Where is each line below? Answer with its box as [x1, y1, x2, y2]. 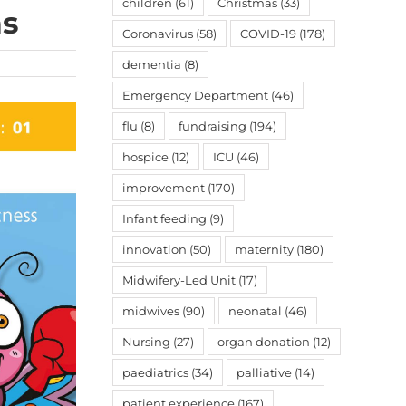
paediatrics [122, 365, 188, 380]
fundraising [179, 119, 246, 133]
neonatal [228, 304, 282, 318]
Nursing [122, 334, 170, 349]
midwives [122, 304, 179, 318]
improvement [122, 180, 205, 195]
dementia [122, 57, 181, 72]
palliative [237, 365, 292, 380]
